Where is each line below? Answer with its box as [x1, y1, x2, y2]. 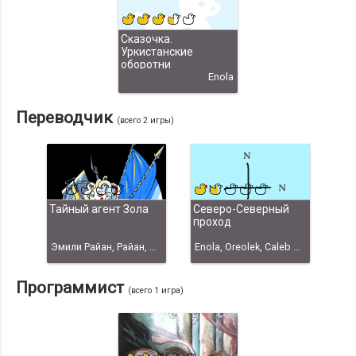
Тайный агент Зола [48, 202, 149, 215]
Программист [16, 277, 128, 297]
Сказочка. [121, 33, 172, 46]
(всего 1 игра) [128, 284, 184, 296]
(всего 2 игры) [117, 115, 174, 126]
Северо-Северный [192, 202, 289, 215]
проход [192, 215, 231, 228]
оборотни [121, 58, 171, 72]
